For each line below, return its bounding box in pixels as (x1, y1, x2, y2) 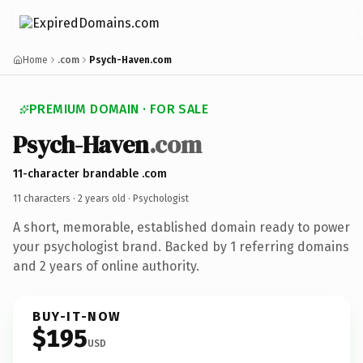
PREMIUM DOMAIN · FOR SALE (29, 101, 208, 117)
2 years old (78, 192, 126, 204)
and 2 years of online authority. (13, 258, 199, 274)
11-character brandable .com (13, 166, 167, 181)
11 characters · (13, 192, 78, 204)
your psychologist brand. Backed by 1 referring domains (13, 238, 349, 254)
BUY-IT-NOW (32, 308, 122, 324)
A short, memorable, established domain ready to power (13, 219, 350, 235)
